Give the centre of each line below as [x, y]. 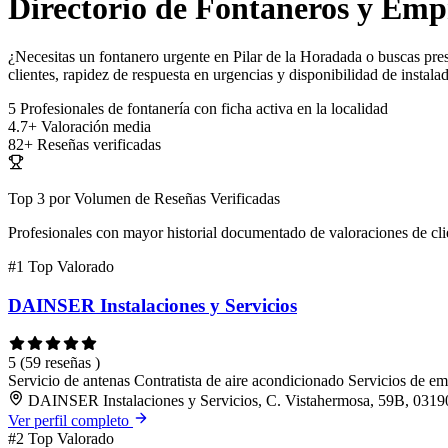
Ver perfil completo [70, 420]
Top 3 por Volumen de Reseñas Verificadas [144, 199]
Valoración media [96, 127]
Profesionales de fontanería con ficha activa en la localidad [204, 109]
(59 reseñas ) [60, 362]
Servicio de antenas [71, 380]
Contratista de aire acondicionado [241, 380]
